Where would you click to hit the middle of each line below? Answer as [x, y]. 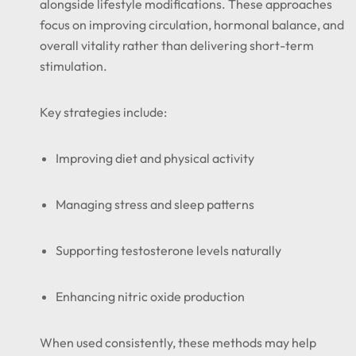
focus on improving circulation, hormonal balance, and [192, 25]
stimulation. [74, 66]
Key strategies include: [103, 112]
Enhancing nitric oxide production [150, 296]
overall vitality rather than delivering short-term [177, 45]
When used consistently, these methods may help [178, 342]
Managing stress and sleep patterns [155, 204]
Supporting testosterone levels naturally [168, 250]
